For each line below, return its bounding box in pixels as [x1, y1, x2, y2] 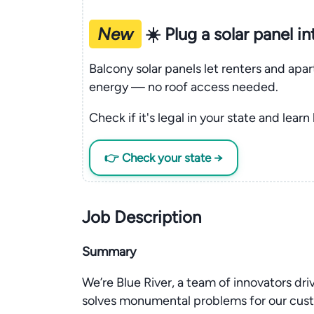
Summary [82, 244, 136, 259]
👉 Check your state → [104, 150, 223, 165]
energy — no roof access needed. [88, 78, 278, 95]
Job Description [82, 207, 201, 227]
